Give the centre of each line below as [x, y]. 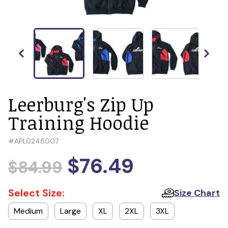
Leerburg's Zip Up [81, 104]
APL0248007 [36, 141]
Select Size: [36, 193]
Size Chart [197, 193]
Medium [28, 211]
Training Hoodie [78, 122]
